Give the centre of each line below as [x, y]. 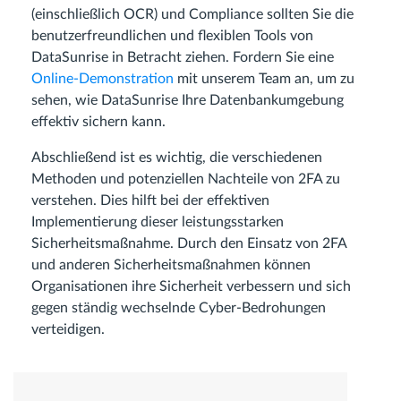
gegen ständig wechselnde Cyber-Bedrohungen [179, 308]
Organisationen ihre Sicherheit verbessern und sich [191, 287]
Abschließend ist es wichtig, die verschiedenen [177, 158]
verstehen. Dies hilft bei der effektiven [150, 201]
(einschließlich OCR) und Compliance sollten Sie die [192, 15]
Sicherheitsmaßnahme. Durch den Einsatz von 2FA [189, 244]
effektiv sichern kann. [98, 122]
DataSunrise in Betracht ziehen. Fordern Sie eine [183, 58]
